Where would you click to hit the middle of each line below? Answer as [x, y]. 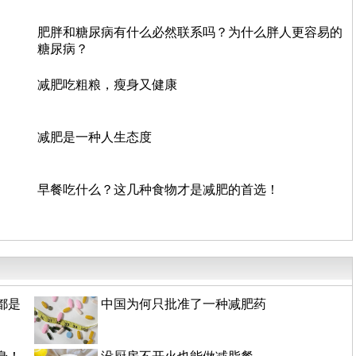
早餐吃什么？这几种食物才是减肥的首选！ [158, 189]
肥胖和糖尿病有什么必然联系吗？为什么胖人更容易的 [190, 32]
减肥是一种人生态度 [95, 137]
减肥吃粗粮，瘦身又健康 [107, 84]
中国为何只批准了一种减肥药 [184, 304]
